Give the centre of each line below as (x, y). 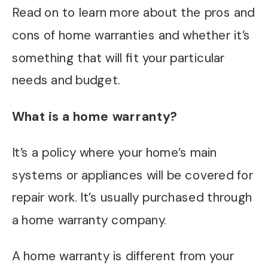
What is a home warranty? (95, 116)
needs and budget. (66, 80)
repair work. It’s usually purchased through (132, 198)
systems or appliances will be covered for (132, 175)
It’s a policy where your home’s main (114, 152)
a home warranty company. (89, 220)
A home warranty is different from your (123, 256)
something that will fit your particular (118, 58)
